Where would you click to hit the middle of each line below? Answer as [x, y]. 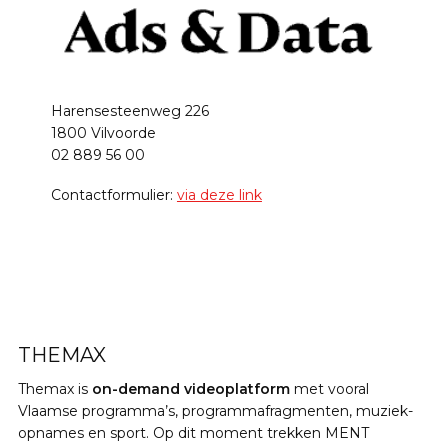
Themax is [55, 388]
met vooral [331, 388]
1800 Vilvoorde [103, 132]
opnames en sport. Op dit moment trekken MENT [193, 432]
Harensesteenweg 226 [129, 110]
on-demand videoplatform [193, 388]
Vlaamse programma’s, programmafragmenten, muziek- [215, 410]
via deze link [219, 194]
